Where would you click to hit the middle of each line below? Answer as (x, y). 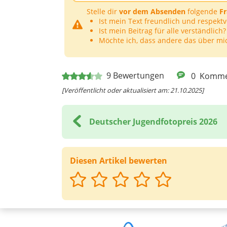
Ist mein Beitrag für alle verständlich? (162, 31)
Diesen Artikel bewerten (119, 160)
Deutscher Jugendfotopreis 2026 (153, 122)
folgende (202, 12)
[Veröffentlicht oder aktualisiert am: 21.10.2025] (133, 90)
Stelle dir (103, 12)
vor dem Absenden (152, 12)
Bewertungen (139, 76)
